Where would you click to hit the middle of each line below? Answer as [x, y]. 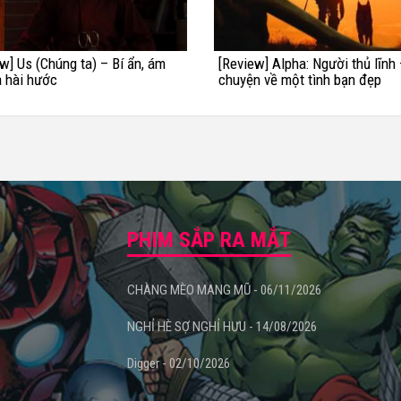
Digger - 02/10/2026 [178, 363]
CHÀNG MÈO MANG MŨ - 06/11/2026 [224, 290]
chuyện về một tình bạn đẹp [300, 79]
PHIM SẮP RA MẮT [209, 239]
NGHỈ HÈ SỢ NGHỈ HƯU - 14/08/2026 [222, 326]
